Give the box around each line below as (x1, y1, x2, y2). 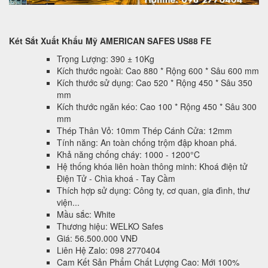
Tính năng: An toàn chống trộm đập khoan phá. (57, 136, 237, 149)
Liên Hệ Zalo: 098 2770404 (57, 244, 160, 257)
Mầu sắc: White (57, 208, 115, 221)
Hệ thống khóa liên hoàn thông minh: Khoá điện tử (57, 160, 248, 173)
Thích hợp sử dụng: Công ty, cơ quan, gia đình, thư (57, 184, 250, 197)
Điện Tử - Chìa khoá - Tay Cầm (57, 172, 175, 185)
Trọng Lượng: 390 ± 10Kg (57, 53, 154, 65)
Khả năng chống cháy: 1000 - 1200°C (57, 148, 200, 161)
